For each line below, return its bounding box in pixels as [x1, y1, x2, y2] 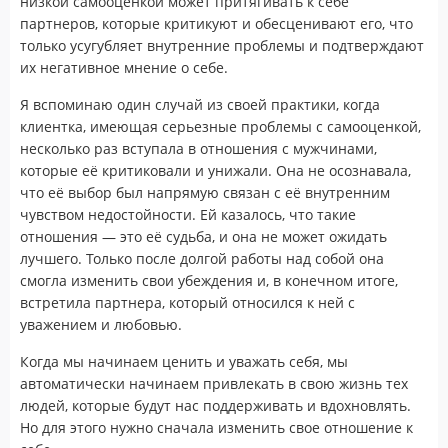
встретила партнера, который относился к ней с [20, 292, 355, 312]
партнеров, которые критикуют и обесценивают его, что [20, 13, 413, 33]
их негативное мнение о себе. [20, 57, 228, 77]
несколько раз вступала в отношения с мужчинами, [20, 138, 377, 158]
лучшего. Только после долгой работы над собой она [20, 248, 384, 268]
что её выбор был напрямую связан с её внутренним [20, 182, 390, 202]
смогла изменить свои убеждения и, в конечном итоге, [20, 270, 398, 290]
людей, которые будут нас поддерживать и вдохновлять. [20, 395, 411, 415]
